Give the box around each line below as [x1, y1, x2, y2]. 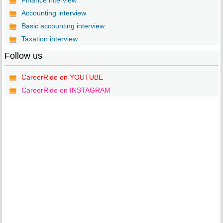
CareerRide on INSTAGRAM [21, 86, 111, 95]
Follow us [4, 51, 42, 61]
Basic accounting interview [21, 22, 105, 30]
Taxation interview [21, 35, 78, 43]
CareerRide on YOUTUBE [21, 73, 103, 82]
